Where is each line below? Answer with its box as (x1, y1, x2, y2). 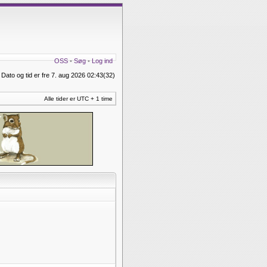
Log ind (92, 57, 113, 64)
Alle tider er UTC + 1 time (44, 95, 113, 102)
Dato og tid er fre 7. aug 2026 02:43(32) (1, 72, 115, 79)
